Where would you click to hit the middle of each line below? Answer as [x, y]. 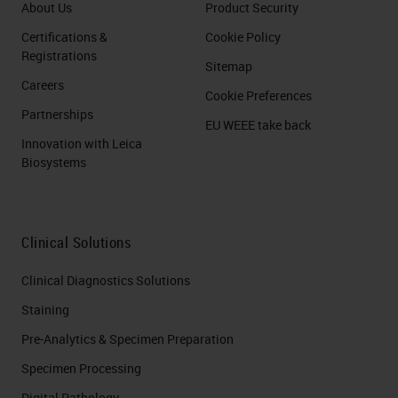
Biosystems [54, 162]
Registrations [59, 56]
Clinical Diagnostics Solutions [106, 280]
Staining [45, 310]
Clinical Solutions [76, 242]
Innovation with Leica [82, 143]
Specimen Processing [81, 368]
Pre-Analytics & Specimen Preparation [127, 339]
